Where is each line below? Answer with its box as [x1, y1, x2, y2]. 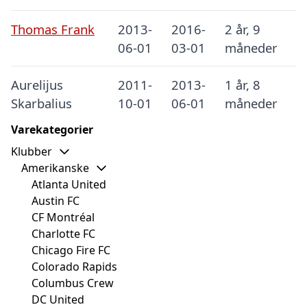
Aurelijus [11, 76, 63, 94]
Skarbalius [11, 95, 72, 112]
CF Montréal [32, 210, 95, 225]
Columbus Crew [32, 275, 114, 291]
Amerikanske [21, 160, 89, 176]
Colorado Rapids [32, 259, 117, 275]
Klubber [11, 144, 52, 160]
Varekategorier [11, 122, 93, 138]
